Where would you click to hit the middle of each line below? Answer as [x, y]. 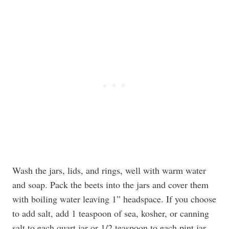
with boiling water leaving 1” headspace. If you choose [114, 199]
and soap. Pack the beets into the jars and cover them [110, 185]
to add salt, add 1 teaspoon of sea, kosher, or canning [111, 213]
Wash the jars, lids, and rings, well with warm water [109, 170]
